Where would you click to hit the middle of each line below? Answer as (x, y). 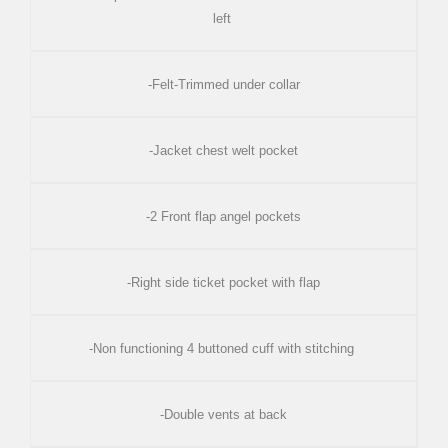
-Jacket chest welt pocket (223, 150)
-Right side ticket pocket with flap (223, 282)
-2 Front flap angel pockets (223, 216)
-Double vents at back (223, 414)
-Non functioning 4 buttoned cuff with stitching (223, 348)
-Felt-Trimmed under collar (223, 84)
